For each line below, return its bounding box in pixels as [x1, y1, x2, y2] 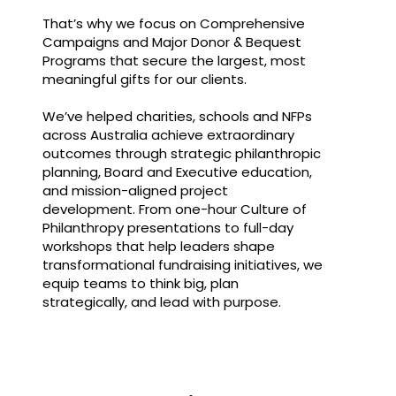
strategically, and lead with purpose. [42, 293, 281, 312]
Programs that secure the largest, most [42, 51, 306, 71]
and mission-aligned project [42, 181, 228, 201]
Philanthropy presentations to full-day [42, 218, 293, 238]
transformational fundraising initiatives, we [42, 255, 323, 275]
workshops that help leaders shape [42, 237, 275, 256]
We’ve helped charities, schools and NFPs [42, 107, 312, 126]
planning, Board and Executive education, [42, 163, 312, 182]
